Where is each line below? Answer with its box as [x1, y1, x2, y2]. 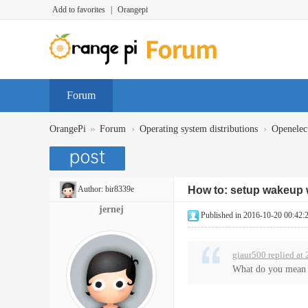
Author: [76, 184, 105, 194]
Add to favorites [52, 5, 105, 14]
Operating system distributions [140, 124, 258, 134]
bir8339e [105, 184, 134, 194]
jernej [99, 204, 124, 214]
